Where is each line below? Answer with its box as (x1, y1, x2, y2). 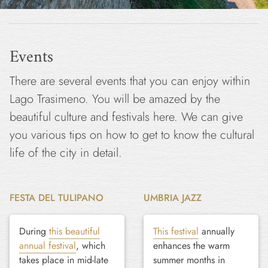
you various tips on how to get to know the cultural (10, 126, 254, 144)
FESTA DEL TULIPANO (10, 191, 103, 205)
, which (76, 239, 105, 252)
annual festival (19, 239, 76, 252)
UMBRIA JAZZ (144, 191, 202, 205)
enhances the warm (153, 239, 230, 252)
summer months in (153, 253, 225, 267)
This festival (153, 224, 199, 238)
